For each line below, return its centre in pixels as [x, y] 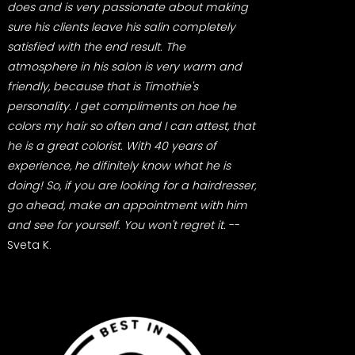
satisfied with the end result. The [96, 46]
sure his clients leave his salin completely [121, 27]
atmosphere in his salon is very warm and [124, 66]
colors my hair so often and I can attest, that [131, 126]
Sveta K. [29, 244]
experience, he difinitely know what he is [118, 165]
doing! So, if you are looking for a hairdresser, [131, 185]
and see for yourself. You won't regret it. [118, 225]
